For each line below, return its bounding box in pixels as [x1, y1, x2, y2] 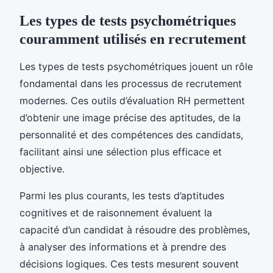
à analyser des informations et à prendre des [19, 240, 226, 253]
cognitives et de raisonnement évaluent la [19, 206, 212, 219]
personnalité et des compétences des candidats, [19, 128, 243, 141]
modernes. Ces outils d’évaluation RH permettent [19, 94, 245, 107]
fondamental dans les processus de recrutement [19, 77, 242, 90]
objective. [19, 162, 65, 175]
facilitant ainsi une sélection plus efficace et [19, 145, 222, 158]
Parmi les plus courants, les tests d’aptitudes [19, 189, 224, 202]
